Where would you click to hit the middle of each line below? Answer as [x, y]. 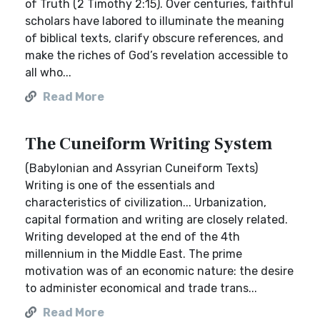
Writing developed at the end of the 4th [132, 237]
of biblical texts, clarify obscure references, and [154, 38]
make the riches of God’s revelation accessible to [156, 55]
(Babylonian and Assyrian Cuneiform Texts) [141, 168]
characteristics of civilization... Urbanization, [146, 202]
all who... [48, 72]
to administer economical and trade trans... [141, 288]
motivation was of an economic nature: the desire [159, 271]
